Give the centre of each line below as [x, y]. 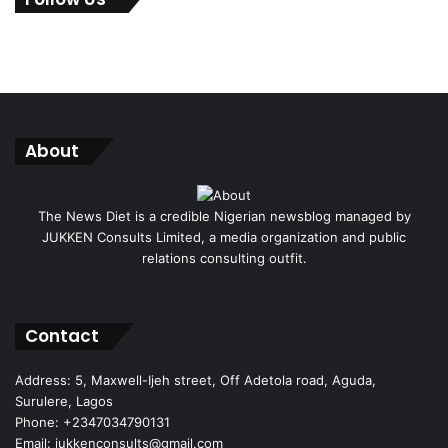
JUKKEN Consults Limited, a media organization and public [224, 236]
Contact [62, 335]
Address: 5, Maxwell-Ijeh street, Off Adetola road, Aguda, [195, 379]
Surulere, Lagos [64, 400]
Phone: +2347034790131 [92, 421]
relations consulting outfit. [224, 257]
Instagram [295, 280]
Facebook [246, 280]
